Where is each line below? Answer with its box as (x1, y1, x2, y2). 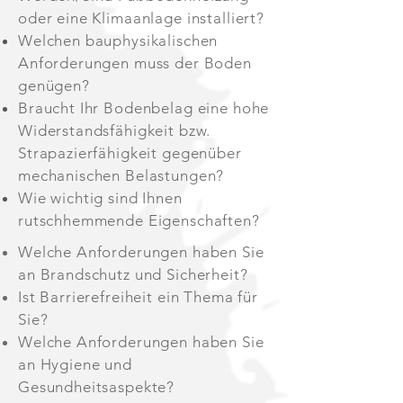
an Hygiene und (18, 354, 132, 373)
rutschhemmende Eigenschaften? (18, 210, 260, 229)
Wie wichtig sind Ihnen (18, 188, 183, 207)
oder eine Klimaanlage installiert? (18, 8, 264, 27)
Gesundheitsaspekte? (18, 377, 175, 396)
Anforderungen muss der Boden (18, 53, 252, 72)
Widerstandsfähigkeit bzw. (18, 121, 211, 139)
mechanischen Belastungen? (18, 166, 225, 184)
